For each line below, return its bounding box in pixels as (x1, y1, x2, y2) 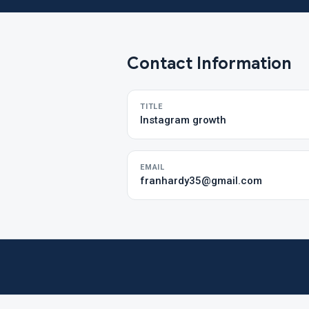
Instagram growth (140, 114, 226, 126)
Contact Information (127, 53, 292, 74)
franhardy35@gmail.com (140, 175, 262, 187)
